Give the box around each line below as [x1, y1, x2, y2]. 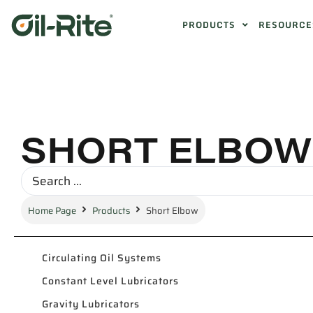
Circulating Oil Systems [42, 249, 161, 265]
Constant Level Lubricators [42, 272, 179, 289]
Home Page [28, 203, 76, 218]
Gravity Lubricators [42, 296, 140, 312]
